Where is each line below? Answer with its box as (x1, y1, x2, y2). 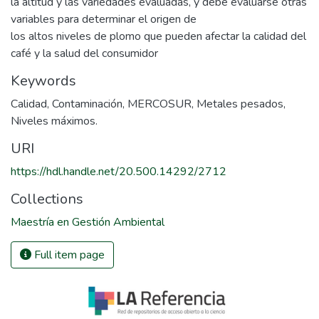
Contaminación (52, 96, 122, 112)
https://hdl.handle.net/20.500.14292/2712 (11, 164, 226, 179)
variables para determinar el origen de (11, 11, 197, 27)
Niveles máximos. (11, 113, 98, 129)
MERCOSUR (127, 96, 192, 112)
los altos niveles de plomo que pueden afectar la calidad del (11, 28, 306, 44)
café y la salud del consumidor (11, 46, 158, 61)
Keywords (11, 71, 76, 90)
